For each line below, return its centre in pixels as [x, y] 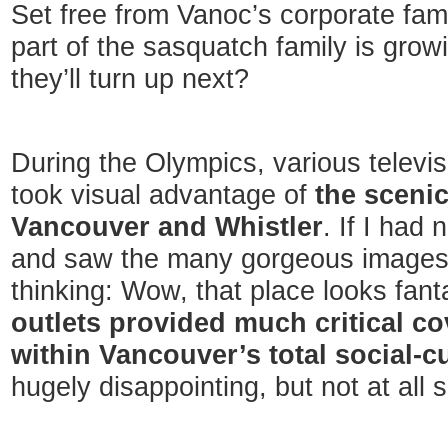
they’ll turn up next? [130, 79]
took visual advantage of [163, 195]
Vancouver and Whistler [167, 227]
